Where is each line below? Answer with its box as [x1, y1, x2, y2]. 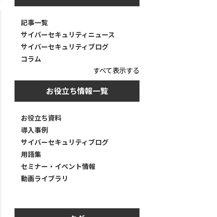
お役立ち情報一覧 [46, 85, 108, 97]
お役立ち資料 [20, 113, 62, 123]
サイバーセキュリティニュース [20, 30, 115, 40]
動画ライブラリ [20, 173, 68, 184]
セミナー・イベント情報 [20, 161, 95, 171]
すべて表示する [93, 65, 139, 76]
